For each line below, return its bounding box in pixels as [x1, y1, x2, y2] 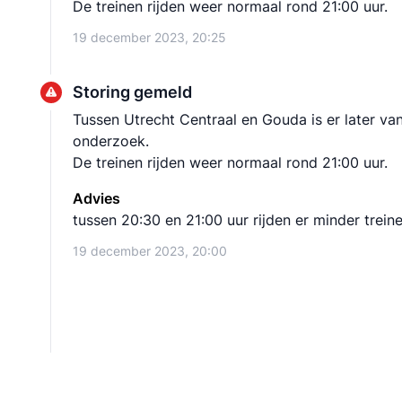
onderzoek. [73, 132, 149, 150]
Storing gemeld [73, 83, 192, 101]
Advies [73, 189, 120, 207]
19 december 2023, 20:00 [73, 243, 227, 258]
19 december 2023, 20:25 [73, 30, 226, 45]
